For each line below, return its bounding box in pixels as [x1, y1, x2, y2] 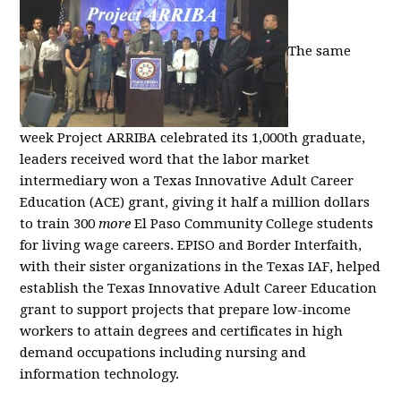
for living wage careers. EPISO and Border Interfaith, [20, 237, 363, 253]
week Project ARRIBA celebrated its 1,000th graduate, [20, 130, 366, 146]
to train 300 [20, 216, 99, 232]
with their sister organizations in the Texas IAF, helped [20, 259, 381, 275]
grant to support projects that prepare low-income [20, 302, 352, 318]
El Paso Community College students [131, 216, 374, 232]
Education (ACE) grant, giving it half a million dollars [20, 194, 371, 210]
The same [288, 42, 352, 59]
